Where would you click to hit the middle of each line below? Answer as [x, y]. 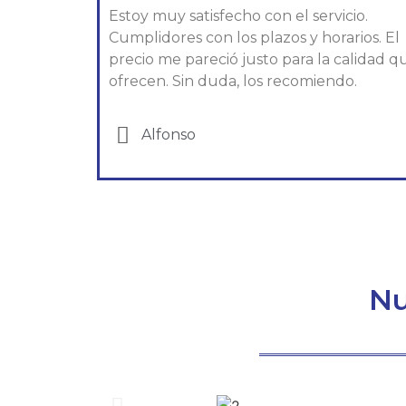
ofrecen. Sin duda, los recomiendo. [233, 82]
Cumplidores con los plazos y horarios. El [254, 38]
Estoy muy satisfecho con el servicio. [238, 16]
